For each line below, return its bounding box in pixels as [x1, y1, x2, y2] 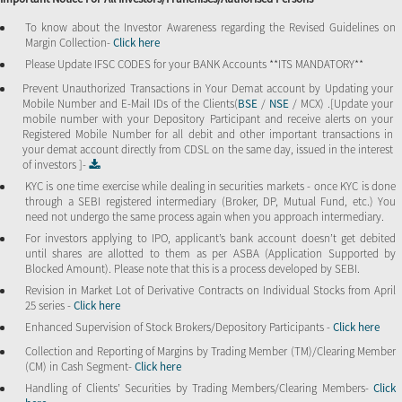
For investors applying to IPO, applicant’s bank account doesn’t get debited [25, 230, 396, 246]
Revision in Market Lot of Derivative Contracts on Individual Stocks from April [25, 282, 396, 298]
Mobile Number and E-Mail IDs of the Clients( [22, 95, 238, 111]
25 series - [25, 297, 74, 313]
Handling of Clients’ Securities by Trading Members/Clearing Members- [25, 380, 373, 396]
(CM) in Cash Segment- [25, 358, 135, 374]
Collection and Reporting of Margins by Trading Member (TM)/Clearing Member [25, 343, 396, 359]
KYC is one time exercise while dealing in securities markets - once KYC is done [25, 178, 396, 194]
